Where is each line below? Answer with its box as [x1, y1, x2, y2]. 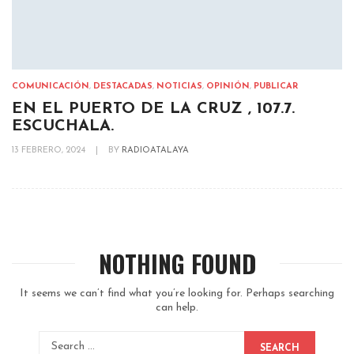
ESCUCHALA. [12, 118, 114, 134]
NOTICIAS [156, 81, 202, 91]
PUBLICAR [254, 81, 298, 91]
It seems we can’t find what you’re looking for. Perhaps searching [20, 287, 334, 299]
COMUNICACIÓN [12, 81, 89, 91]
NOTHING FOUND [98, 245, 256, 281]
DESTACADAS [93, 81, 153, 91]
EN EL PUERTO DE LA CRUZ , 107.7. [12, 100, 295, 117]
